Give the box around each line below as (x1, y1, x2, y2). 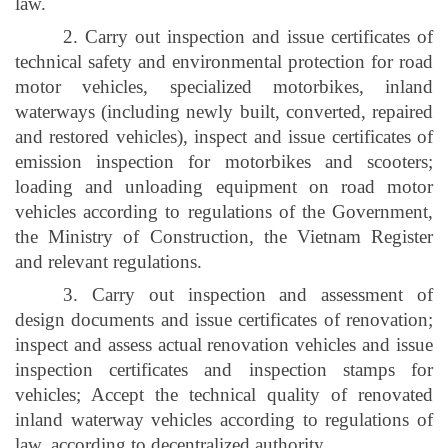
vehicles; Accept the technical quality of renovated (15, 383, 433, 405)
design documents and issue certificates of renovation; (15, 308, 433, 330)
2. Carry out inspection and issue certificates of (63, 25, 433, 47)
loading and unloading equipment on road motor (15, 175, 433, 197)
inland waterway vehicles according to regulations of (15, 408, 433, 430)
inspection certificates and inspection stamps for (15, 358, 433, 380)
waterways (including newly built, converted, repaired (15, 100, 433, 122)
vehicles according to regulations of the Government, (15, 200, 433, 222)
